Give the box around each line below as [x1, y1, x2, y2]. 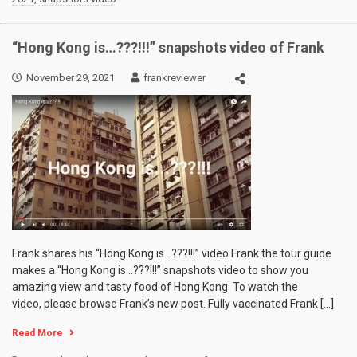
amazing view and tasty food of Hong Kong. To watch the [12, 280, 298, 293]
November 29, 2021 [26, 72, 115, 84]
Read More [12, 328, 63, 339]
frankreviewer [143, 72, 206, 84]
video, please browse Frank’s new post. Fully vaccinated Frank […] [12, 297, 334, 310]
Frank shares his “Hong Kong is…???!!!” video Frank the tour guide [12, 247, 331, 260]
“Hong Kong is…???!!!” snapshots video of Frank [12, 39, 324, 56]
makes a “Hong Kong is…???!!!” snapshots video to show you [12, 264, 308, 277]
